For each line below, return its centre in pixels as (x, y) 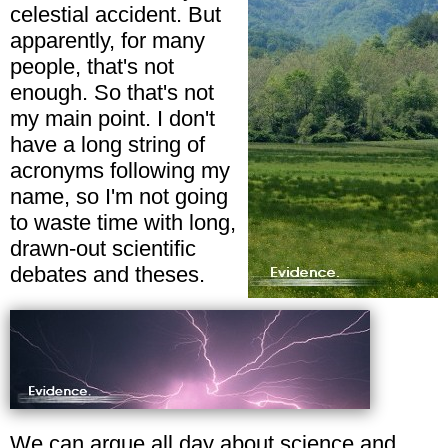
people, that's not (92, 66)
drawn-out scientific (103, 248)
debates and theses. (107, 274)
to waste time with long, (123, 222)
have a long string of (107, 144)
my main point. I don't (112, 118)
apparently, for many (107, 40)
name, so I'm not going (119, 196)
